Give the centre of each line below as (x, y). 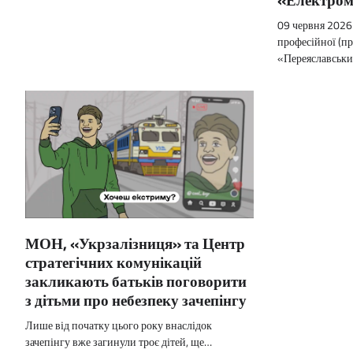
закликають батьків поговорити (136, 281)
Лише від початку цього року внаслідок (119, 325)
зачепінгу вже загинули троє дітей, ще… (119, 342)
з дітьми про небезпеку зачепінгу (136, 299)
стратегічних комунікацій (113, 262)
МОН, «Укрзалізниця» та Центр (135, 243)
